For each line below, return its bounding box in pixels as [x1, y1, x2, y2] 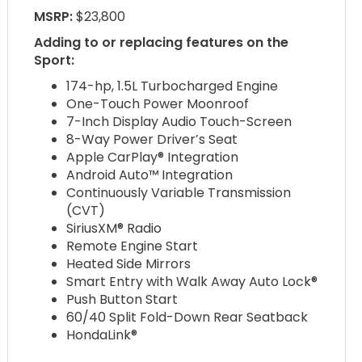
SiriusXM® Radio [66, 219, 162, 238]
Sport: [34, 51, 75, 70]
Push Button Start [66, 290, 179, 309]
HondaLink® [66, 326, 138, 345]
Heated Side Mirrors [66, 255, 192, 274]
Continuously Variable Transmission [66, 183, 292, 203]
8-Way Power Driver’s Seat [66, 130, 238, 149]
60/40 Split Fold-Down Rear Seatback [66, 308, 309, 327]
